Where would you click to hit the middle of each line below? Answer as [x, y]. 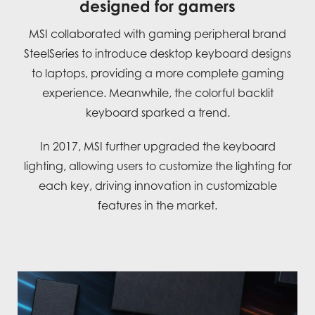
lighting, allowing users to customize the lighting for [157, 166]
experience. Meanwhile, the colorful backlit [157, 93]
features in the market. [157, 206]
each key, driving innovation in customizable [157, 186]
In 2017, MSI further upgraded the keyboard [157, 147]
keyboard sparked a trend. [157, 113]
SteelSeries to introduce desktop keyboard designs [157, 54]
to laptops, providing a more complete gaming [157, 73]
